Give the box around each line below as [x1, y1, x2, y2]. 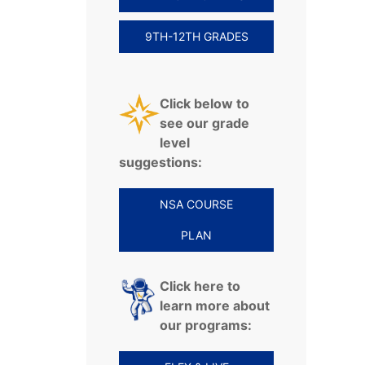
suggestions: [119, 154, 202, 171]
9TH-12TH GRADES [144, 29, 248, 44]
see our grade [160, 115, 249, 132]
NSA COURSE [160, 197, 233, 212]
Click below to [160, 95, 249, 112]
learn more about [160, 297, 270, 314]
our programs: [160, 317, 252, 334]
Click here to [160, 278, 240, 295]
